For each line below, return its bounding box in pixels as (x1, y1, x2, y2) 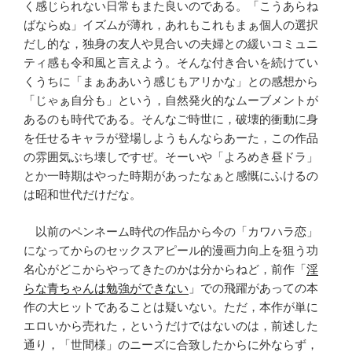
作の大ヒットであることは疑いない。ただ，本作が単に (24, 299, 318, 313)
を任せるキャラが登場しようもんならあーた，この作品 (24, 131, 318, 145)
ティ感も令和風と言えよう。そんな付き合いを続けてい (24, 56, 318, 70)
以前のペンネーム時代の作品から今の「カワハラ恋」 (24, 224, 318, 238)
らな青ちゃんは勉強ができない (24, 280, 189, 295)
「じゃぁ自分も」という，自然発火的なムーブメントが (24, 93, 318, 108)
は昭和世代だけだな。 (24, 188, 141, 202)
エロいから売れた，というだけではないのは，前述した (24, 318, 318, 332)
